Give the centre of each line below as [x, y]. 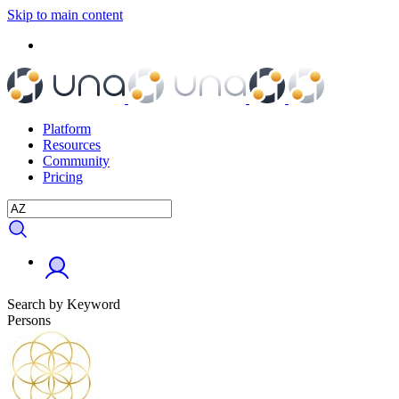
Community [76, 161]
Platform [67, 129]
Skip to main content [65, 15]
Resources [72, 145]
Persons [29, 320]
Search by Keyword [64, 304]
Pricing [63, 177]
